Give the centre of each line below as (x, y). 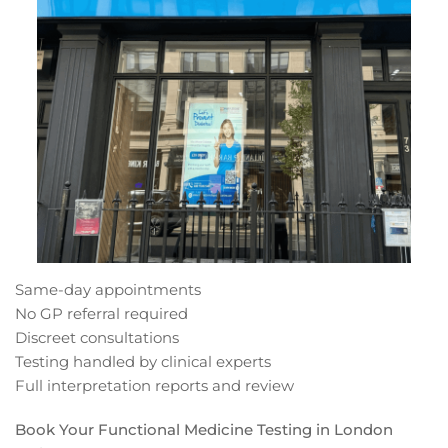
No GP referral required (101, 314)
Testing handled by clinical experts (143, 362)
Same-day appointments (108, 290)
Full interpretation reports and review (154, 386)
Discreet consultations (97, 338)
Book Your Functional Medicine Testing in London (204, 430)
